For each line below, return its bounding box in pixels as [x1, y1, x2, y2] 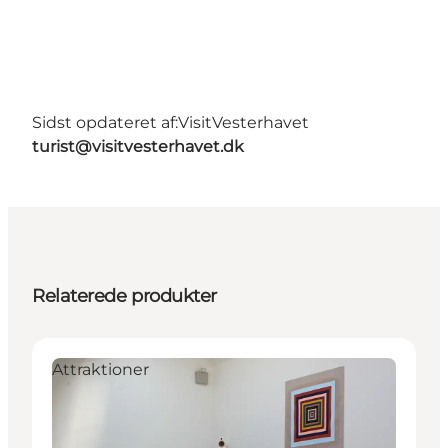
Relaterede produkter [32, 284, 217, 307]
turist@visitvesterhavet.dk [32, 136, 244, 156]
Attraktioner [52, 359, 149, 379]
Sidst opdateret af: [32, 112, 178, 132]
